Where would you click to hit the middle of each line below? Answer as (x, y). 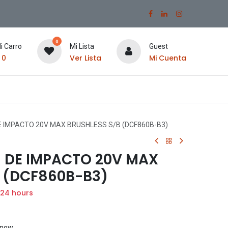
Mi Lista (82, 46)
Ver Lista (85, 58)
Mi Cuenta (167, 58)
